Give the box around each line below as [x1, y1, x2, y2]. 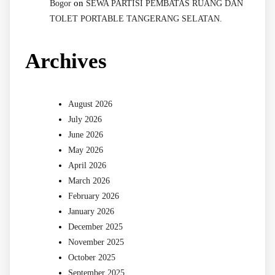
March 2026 [68, 176, 110, 186]
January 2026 [68, 207, 114, 217]
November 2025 [68, 238, 124, 247]
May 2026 [68, 145, 103, 155]
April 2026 [68, 161, 106, 171]
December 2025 [68, 222, 123, 232]
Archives [25, 49, 107, 74]
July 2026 [68, 115, 102, 125]
